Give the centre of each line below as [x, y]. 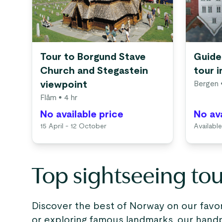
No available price [82, 114]
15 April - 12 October [73, 126]
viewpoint [64, 85]
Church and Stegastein [94, 71]
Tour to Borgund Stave [93, 57]
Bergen [206, 84]
